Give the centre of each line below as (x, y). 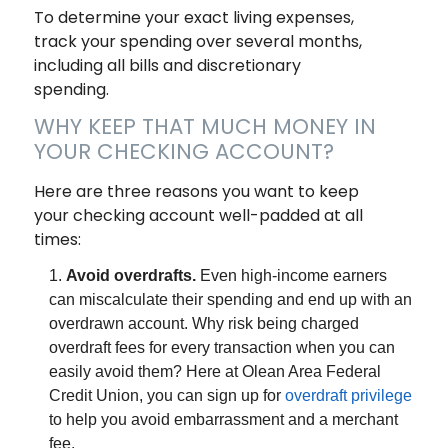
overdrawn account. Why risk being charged (203, 324)
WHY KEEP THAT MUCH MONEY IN (204, 127)
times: (57, 240)
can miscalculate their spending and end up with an (230, 300)
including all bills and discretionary (167, 66)
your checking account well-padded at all (198, 216)
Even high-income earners (293, 276)
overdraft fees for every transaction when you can (221, 348)
